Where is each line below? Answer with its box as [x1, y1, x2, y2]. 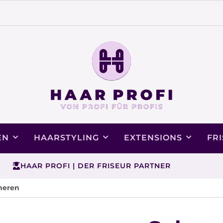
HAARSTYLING [34, 132, 99, 142]
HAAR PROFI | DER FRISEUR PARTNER [20, 161, 171, 170]
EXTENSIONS [124, 132, 182, 142]
